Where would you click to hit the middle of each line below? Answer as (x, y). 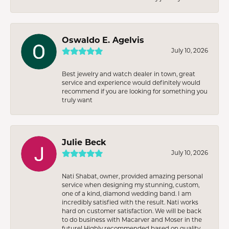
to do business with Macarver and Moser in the (132, 219)
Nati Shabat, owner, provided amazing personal (132, 176)
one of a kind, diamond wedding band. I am (127, 193)
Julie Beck (84, 142)
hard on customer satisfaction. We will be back (132, 211)
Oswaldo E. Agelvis (103, 39)
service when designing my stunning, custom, (131, 185)
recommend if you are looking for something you (135, 91)
